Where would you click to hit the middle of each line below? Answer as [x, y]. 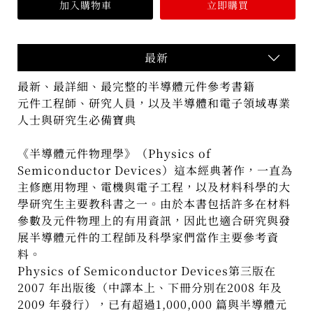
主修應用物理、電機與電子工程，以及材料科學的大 [154, 187]
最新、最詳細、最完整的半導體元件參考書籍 [137, 87]
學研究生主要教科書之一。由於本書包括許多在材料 [154, 204]
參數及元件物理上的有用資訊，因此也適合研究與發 [154, 221]
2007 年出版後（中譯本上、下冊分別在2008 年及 [150, 288]
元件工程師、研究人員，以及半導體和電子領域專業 [154, 103]
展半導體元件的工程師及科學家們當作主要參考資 [148, 238]
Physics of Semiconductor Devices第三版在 [147, 271]
